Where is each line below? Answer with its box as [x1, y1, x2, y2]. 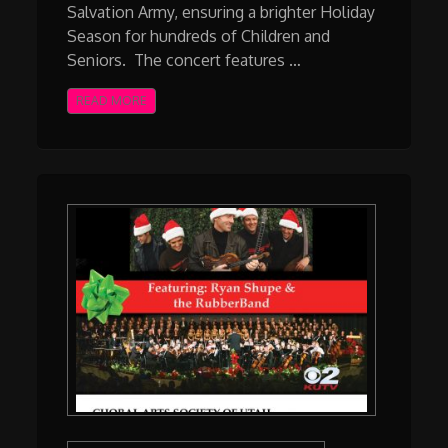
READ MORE [76, 92, 148, 108]
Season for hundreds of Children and [67, 25, 331, 46]
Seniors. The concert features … [67, 49, 302, 70]
